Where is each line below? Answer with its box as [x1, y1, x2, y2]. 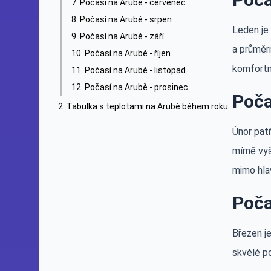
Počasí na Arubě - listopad [85, 65, 186, 75]
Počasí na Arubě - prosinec [85, 82, 188, 92]
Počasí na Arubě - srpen [80, 15, 172, 24]
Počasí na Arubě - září [80, 31, 164, 41]
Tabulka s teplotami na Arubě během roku [67, 102, 228, 111]
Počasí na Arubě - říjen [85, 48, 171, 58]
